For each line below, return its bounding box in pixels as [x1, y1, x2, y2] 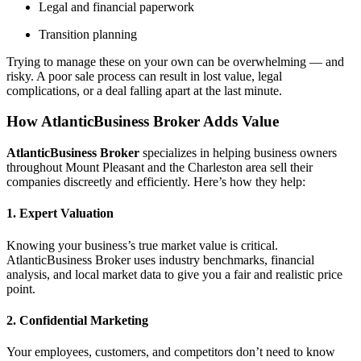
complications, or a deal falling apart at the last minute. [6, 83, 282, 98]
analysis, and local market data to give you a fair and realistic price [6, 267, 342, 281]
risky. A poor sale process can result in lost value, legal [6, 68, 282, 83]
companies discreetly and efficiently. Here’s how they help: [6, 175, 305, 189]
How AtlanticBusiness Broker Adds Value [6, 113, 279, 131]
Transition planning [39, 27, 137, 41]
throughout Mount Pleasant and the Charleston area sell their [6, 160, 313, 175]
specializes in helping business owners [139, 146, 337, 160]
